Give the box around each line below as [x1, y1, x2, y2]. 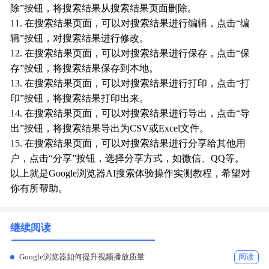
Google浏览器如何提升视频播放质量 [19, 252, 145, 261]
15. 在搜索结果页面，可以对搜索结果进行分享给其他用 [10, 138, 246, 150]
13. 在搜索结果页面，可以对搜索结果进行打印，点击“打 [10, 78, 250, 89]
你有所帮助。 [10, 183, 68, 195]
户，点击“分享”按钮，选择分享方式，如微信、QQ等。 [10, 153, 245, 165]
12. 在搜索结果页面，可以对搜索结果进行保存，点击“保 [10, 48, 250, 59]
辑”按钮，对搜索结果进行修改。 [10, 33, 150, 44]
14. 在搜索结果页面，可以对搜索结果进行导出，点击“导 [10, 108, 250, 119]
